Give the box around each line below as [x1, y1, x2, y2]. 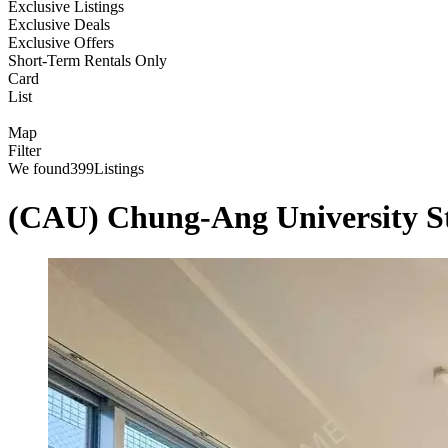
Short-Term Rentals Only [8, 52, 167, 69]
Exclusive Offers [8, 34, 114, 51]
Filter [8, 142, 41, 159]
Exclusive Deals [8, 16, 110, 33]
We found [8, 160, 70, 177]
